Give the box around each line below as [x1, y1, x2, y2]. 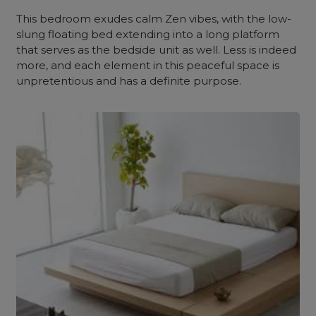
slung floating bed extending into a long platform [16, 28, 280, 41]
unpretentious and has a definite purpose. [16, 74, 242, 87]
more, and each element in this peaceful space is [16, 59, 280, 72]
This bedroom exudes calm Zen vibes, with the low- [16, 12, 292, 25]
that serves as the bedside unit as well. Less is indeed [16, 43, 297, 56]
